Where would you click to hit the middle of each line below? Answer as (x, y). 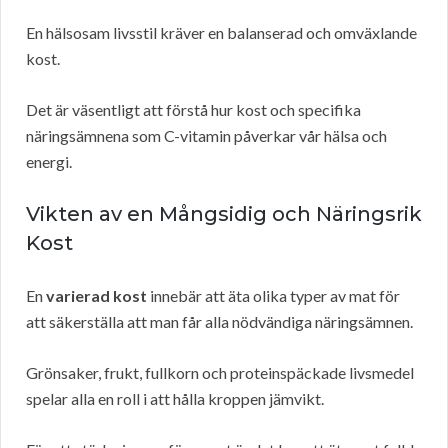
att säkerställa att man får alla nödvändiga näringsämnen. (219, 322)
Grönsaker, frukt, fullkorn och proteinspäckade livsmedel (220, 373)
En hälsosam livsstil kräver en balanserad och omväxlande (221, 33)
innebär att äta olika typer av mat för (273, 296)
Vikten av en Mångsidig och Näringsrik (224, 214)
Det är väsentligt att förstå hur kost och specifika (193, 110)
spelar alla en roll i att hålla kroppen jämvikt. (175, 399)
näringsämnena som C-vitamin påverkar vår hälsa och (206, 136)
